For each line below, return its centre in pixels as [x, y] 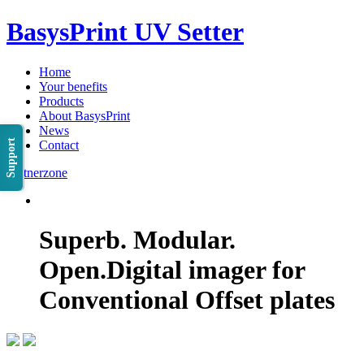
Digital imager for [206, 270]
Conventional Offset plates [187, 300]
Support [11, 158]
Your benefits [73, 86]
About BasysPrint [84, 115]
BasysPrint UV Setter [125, 32]
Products [61, 101]
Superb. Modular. [137, 240]
